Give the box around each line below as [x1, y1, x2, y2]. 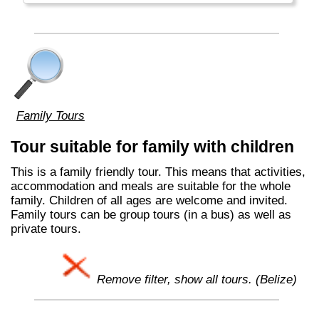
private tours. [10, 221, 81, 236]
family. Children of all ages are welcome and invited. [10, 193, 288, 207]
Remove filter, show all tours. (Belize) [93, 273, 297, 287]
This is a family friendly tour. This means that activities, [10, 164, 305, 179]
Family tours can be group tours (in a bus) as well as [10, 207, 291, 221]
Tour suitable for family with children [10, 137, 294, 157]
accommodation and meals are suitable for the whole [10, 179, 291, 193]
